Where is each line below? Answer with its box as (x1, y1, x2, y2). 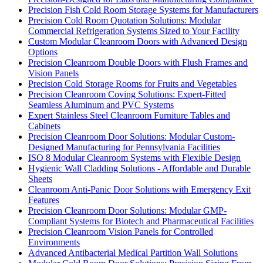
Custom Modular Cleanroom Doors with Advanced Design (28, 36, 247, 47)
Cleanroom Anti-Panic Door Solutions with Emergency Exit (28, 184, 251, 195)
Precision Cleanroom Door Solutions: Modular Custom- (28, 131, 235, 142)
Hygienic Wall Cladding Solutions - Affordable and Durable (28, 163, 251, 174)
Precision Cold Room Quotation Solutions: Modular (28, 15, 221, 26)
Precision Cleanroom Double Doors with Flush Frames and (28, 58, 248, 68)
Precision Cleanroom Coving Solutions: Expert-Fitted (28, 89, 226, 100)
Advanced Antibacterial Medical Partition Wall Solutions (28, 248, 238, 258)
